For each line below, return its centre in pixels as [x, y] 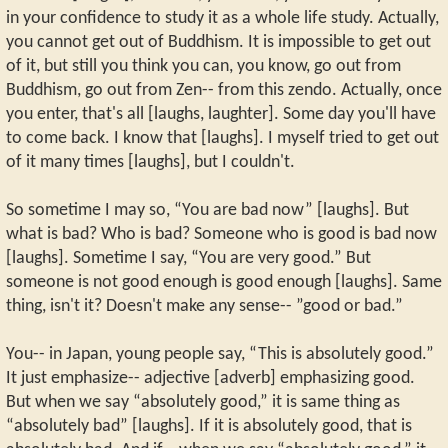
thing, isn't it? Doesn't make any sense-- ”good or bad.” [204, 306]
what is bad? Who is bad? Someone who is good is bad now [221, 234]
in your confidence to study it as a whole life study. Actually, [222, 18]
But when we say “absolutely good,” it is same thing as [203, 402]
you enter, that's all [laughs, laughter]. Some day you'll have [221, 114]
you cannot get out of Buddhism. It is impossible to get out [218, 42]
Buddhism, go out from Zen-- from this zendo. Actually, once [224, 90]
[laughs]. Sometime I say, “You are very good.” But [188, 258]
